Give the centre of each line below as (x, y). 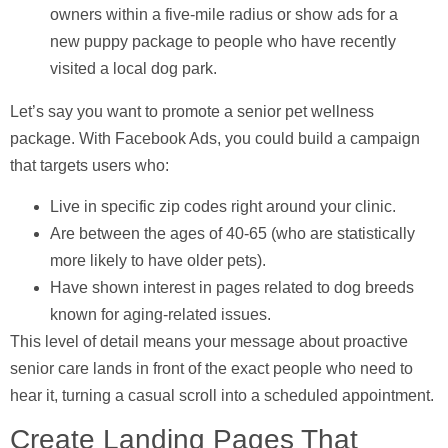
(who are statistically (341, 234)
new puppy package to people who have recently (223, 41)
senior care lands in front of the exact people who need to (211, 369)
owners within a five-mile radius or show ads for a (224, 14)
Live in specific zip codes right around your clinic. (223, 207)
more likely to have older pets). (158, 261)
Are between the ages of (138, 234)
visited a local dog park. (133, 68)
